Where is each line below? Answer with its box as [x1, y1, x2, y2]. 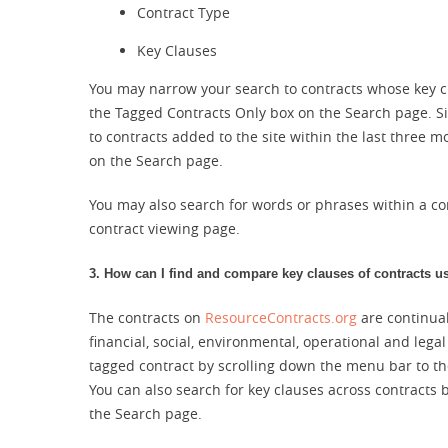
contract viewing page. [89, 219, 240, 238]
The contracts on [89, 308, 205, 327]
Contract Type [137, 3, 230, 22]
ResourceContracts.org [205, 308, 357, 327]
